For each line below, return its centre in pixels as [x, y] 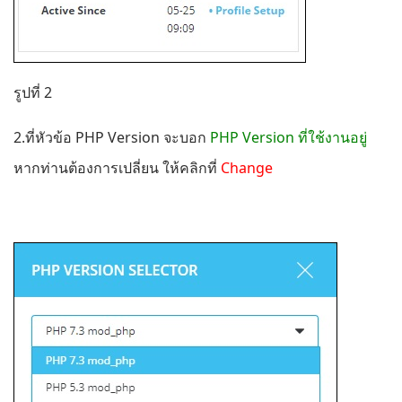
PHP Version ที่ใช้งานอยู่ [288, 138]
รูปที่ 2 [33, 93]
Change [247, 168]
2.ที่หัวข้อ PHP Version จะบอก [112, 138]
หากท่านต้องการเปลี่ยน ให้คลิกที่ [117, 168]
